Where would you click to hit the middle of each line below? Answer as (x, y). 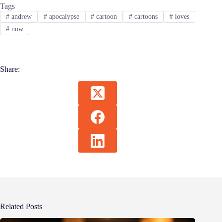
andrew (20, 17)
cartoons (145, 17)
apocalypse (63, 17)
